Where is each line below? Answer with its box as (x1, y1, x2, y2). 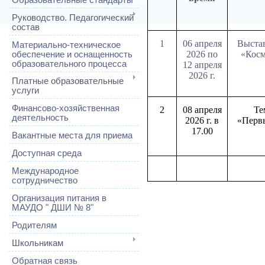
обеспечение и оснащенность (12, 49, 132, 59)
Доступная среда (12, 148, 82, 159)
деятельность (12, 113, 69, 123)
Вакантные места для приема (12, 131, 132, 141)
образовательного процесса (12, 59, 127, 69)
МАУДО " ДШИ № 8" (12, 203, 93, 213)
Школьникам (12, 238, 63, 248)
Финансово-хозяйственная (12, 104, 119, 114)
